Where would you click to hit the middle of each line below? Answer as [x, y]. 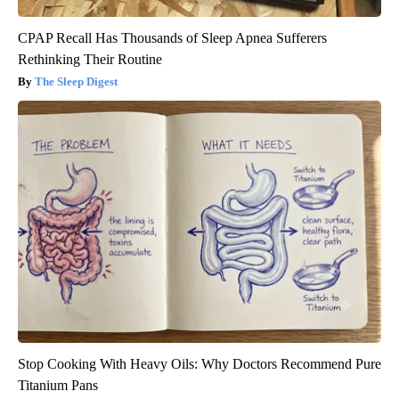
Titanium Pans [58, 386]
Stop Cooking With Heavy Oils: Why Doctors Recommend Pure [199, 364]
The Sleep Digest [76, 82]
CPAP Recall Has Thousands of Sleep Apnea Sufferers [172, 38]
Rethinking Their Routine [90, 60]
